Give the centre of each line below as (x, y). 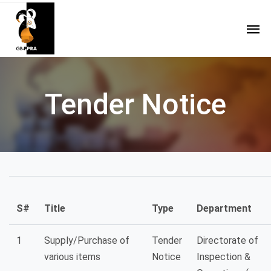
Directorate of (227, 241)
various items (72, 257)
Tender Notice (135, 105)
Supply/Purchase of (87, 241)
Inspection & (224, 257)
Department (224, 209)
